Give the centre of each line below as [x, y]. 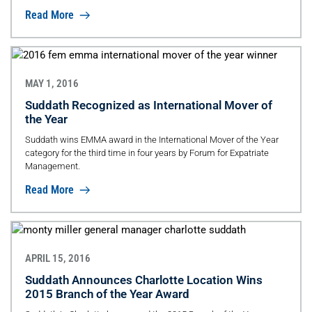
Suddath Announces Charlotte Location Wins [143, 280]
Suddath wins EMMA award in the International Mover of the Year [151, 139]
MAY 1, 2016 [52, 83]
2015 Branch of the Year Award [107, 294]
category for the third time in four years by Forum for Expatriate [147, 153]
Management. [52, 166]
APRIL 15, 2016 [57, 258]
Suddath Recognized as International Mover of [148, 105]
